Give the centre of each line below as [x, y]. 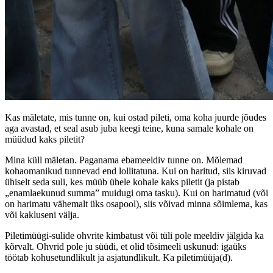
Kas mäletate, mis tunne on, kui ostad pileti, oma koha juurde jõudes [136, 117]
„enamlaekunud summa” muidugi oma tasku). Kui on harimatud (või [136, 193]
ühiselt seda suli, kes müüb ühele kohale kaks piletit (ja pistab [122, 182]
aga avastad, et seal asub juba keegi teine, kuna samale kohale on [129, 128]
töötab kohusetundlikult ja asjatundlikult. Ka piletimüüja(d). [119, 257]
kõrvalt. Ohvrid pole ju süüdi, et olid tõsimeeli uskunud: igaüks [126, 246]
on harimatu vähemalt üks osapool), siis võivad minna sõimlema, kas [136, 204]
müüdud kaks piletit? [45, 139]
